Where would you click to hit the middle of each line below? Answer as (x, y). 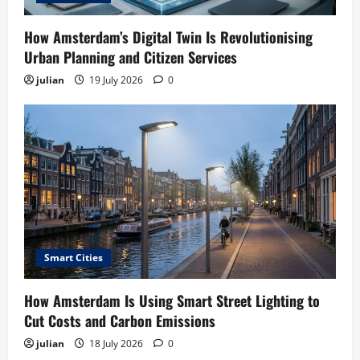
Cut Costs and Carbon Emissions (120, 320)
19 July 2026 (116, 80)
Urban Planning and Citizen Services (131, 57)
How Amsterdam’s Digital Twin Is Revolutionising (168, 37)
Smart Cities (74, 257)
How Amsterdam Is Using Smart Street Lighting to (172, 300)
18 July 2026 (116, 343)
